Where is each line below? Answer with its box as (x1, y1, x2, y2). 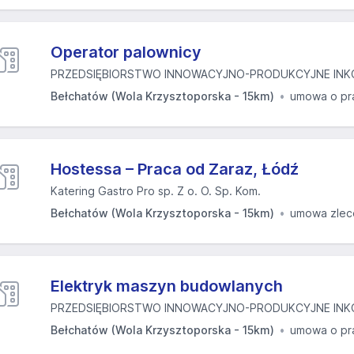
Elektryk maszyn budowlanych (51, 277, 283, 296)
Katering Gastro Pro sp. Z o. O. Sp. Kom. (51, 184, 261, 198)
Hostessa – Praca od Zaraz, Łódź (51, 160, 299, 179)
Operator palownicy (51, 43, 201, 62)
